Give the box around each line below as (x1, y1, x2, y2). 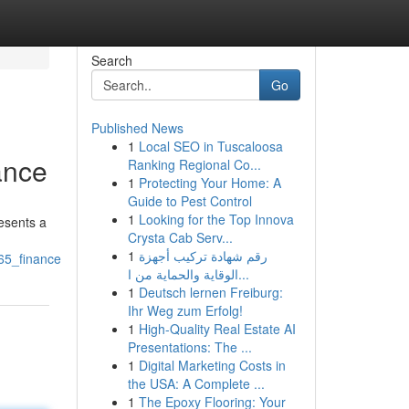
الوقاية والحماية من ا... (237, 265, 249, 283)
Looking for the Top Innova (138, 210, 294, 228)
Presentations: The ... (127, 338, 252, 356)
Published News (90, 119, 184, 137)
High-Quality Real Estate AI (138, 320, 296, 338)
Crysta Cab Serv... (127, 228, 233, 246)
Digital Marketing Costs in (138, 356, 286, 374)
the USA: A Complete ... (127, 374, 265, 393)
